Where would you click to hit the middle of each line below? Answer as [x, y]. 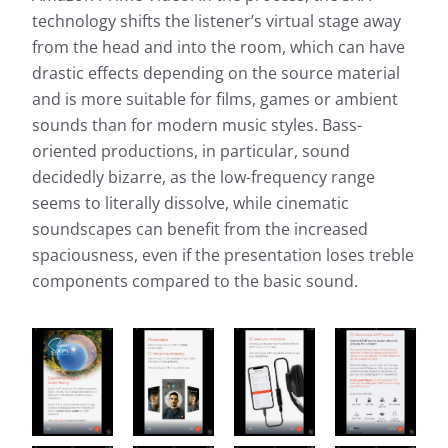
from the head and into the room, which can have [218, 47]
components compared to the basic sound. [195, 281]
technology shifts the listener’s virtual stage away [216, 21]
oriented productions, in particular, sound [191, 151]
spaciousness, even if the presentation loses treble [223, 255]
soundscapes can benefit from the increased [200, 229]
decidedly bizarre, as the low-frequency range [203, 177]
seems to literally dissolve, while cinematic [190, 203]
